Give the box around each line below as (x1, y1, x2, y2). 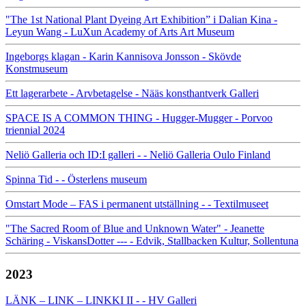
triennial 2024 (5, 124, 65, 136)
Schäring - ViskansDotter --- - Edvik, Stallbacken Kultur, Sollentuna (5, 234, 298, 247)
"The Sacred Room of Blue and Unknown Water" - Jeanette (5, 222, 264, 234)
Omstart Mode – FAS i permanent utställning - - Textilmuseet (5, 197, 268, 210)
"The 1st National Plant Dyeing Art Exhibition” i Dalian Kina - (5, 13, 277, 25)
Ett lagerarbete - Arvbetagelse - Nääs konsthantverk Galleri (5, 87, 259, 99)
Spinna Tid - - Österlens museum (5, 173, 147, 185)
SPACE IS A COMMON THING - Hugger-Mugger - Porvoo (5, 111, 273, 124)
